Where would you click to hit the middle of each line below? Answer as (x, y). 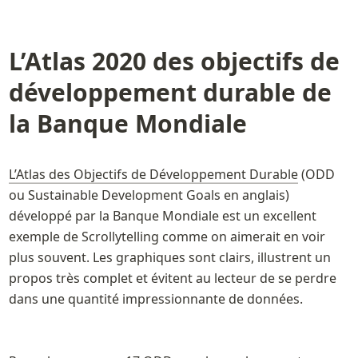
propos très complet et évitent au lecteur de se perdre (172, 278)
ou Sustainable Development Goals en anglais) (149, 195)
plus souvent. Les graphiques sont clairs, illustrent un (169, 257)
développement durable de (170, 93)
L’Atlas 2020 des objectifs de (174, 62)
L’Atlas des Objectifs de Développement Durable (153, 174)
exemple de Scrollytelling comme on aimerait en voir (167, 236)
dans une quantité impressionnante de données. (155, 298)
